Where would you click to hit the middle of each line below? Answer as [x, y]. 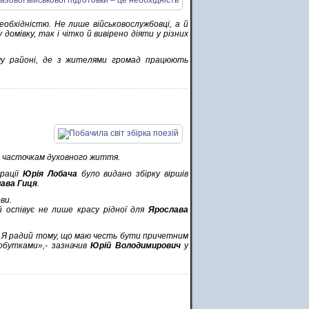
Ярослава [168, 210]
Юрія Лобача [50, 174]
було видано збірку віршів [133, 174]
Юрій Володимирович [136, 246]
